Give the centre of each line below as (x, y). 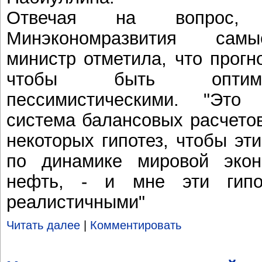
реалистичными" (76, 202)
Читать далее (43, 225)
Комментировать (136, 225)
